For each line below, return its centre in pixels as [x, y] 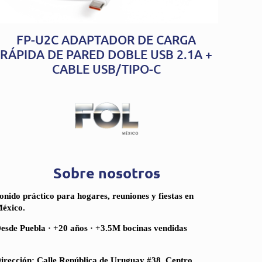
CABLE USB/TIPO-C [106, 69]
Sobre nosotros [107, 173]
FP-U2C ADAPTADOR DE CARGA [106, 40]
